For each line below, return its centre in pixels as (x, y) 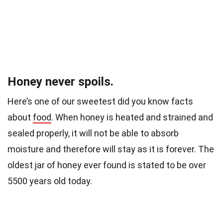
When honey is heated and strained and (134, 117)
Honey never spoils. (60, 82)
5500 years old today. (51, 181)
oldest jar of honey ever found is (72, 165)
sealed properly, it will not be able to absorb (93, 133)
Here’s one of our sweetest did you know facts (100, 102)
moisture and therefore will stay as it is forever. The (111, 149)
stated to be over (172, 165)
